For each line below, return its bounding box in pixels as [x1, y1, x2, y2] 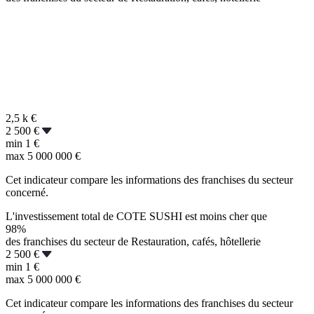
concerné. [6, 186, 48, 199]
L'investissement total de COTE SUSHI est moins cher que [6, 210, 267, 223]
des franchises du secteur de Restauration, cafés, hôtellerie [6, 235, 261, 248]
